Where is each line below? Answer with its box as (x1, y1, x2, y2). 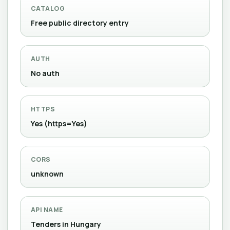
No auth (31, 68, 60, 78)
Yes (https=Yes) (31, 119, 87, 128)
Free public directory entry (31, 18, 129, 28)
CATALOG (31, 4, 65, 13)
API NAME (31, 205, 63, 214)
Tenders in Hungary (31, 219, 101, 229)
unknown (31, 169, 64, 179)
